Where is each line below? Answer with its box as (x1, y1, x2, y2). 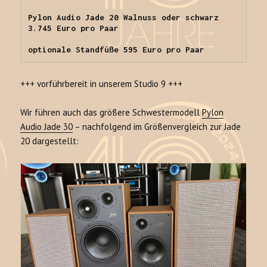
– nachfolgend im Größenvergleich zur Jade (73, 121, 241, 133)
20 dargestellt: (20, 135, 79, 147)
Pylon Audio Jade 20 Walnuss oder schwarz (28, 13, 219, 23)
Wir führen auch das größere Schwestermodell (20, 107, 203, 119)
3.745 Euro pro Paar (28, 23, 119, 33)
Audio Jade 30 (20, 121, 73, 133)
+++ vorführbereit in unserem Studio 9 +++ (20, 78, 183, 90)
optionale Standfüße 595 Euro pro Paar (28, 45, 205, 55)
